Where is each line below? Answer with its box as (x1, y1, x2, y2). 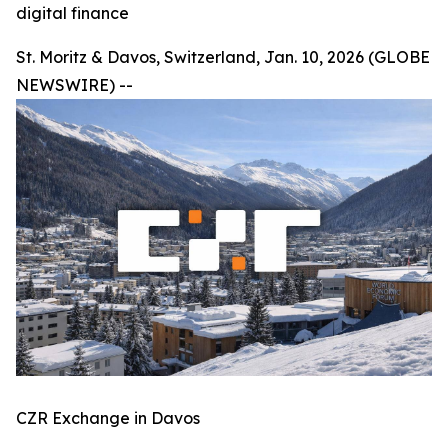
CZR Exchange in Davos (16, 408, 200, 429)
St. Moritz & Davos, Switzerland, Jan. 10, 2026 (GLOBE (16, 47, 430, 67)
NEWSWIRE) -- (16, 75, 133, 95)
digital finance (16, 3, 129, 23)
